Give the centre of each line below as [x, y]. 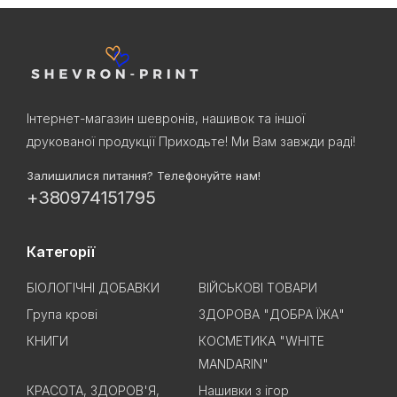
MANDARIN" [234, 364]
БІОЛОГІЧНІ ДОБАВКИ [93, 288]
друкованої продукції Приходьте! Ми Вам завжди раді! [191, 142]
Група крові [62, 315]
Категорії [61, 252]
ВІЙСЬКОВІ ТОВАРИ [258, 288]
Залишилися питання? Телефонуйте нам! [144, 176]
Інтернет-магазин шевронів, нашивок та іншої [166, 119]
